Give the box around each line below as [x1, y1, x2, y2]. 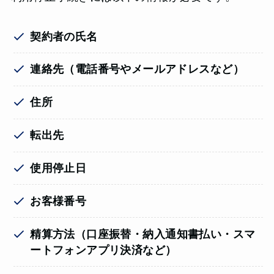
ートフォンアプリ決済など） [30, 243, 177, 256]
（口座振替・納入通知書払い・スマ [75, 228, 256, 240]
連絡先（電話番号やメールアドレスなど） [30, 63, 244, 76]
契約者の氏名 [30, 30, 98, 43]
